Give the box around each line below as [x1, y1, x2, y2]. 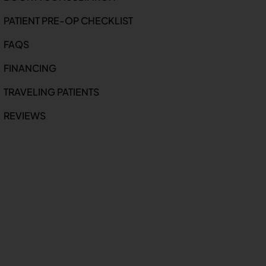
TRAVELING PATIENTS [3, 85, 99, 98]
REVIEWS [3, 109, 46, 122]
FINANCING [3, 61, 56, 74]
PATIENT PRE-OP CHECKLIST [3, 14, 133, 27]
